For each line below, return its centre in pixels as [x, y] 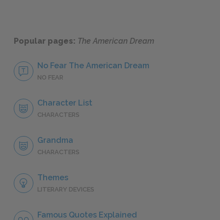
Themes [53, 178]
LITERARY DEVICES [66, 190]
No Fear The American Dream [93, 66]
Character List [65, 103]
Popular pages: [46, 41]
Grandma [55, 140]
